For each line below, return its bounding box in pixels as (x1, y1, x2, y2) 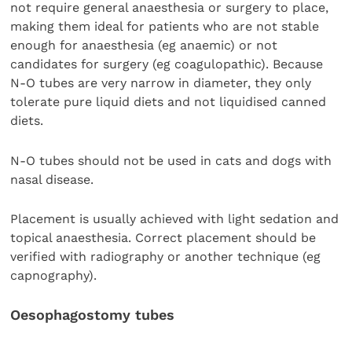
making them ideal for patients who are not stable (10, 19, 320, 35)
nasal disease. (10, 171, 98, 187)
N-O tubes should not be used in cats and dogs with (10, 152, 332, 168)
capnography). (10, 268, 101, 284)
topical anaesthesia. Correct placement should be (10, 230, 317, 246)
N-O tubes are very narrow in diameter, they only (10, 75, 312, 91)
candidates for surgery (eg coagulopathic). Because (10, 57, 324, 72)
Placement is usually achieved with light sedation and (10, 211, 339, 227)
